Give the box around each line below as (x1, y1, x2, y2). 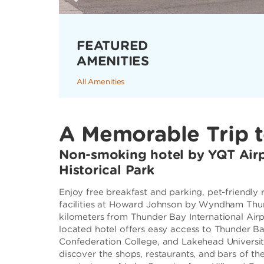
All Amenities (77, 77, 125, 86)
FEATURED (77, 38, 148, 53)
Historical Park (59, 162, 154, 177)
